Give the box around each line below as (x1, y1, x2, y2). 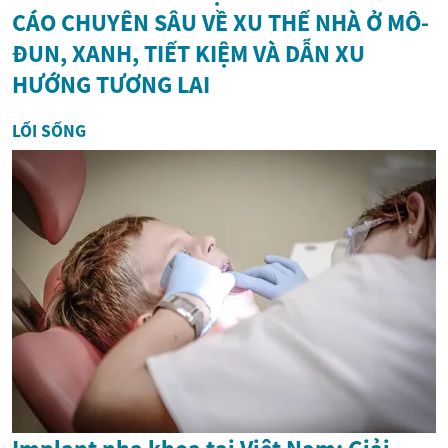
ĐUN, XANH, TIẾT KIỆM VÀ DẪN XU (12, 38, 365, 70)
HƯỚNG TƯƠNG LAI (12, 69, 210, 101)
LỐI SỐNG (12, 120, 86, 143)
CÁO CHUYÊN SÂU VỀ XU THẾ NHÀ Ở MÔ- (12, 7, 429, 39)
